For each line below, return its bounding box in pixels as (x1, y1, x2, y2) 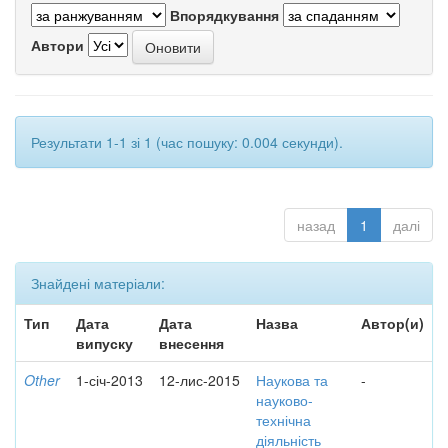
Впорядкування (170, 5, 279, 25)
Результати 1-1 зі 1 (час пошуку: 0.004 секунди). (31, 132, 343, 152)
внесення (159, 333, 224, 353)
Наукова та (256, 370, 328, 390)
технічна (256, 410, 311, 430)
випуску (76, 333, 133, 353)
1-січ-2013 (76, 370, 143, 390)
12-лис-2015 (159, 370, 240, 390)
